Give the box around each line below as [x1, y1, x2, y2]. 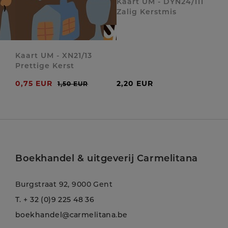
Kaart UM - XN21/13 [15, 51, 92, 60]
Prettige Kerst [15, 61, 74, 70]
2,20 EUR [117, 79, 153, 88]
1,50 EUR [58, 80, 88, 88]
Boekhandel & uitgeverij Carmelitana [15, 153, 198, 164]
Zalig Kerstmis [117, 7, 177, 16]
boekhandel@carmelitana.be [15, 210, 128, 219]
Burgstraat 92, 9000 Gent [15, 180, 113, 189]
